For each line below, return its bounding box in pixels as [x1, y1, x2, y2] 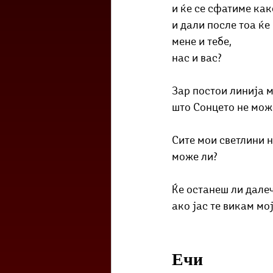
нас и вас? [172, 53, 222, 65]
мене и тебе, [172, 37, 232, 48]
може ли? [172, 152, 218, 163]
